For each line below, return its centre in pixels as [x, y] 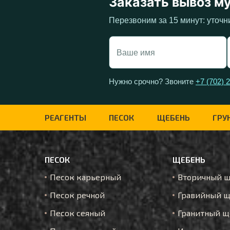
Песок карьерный [85, 177]
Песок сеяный [78, 213]
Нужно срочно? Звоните [152, 81]
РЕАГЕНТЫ [65, 117]
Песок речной [77, 195]
